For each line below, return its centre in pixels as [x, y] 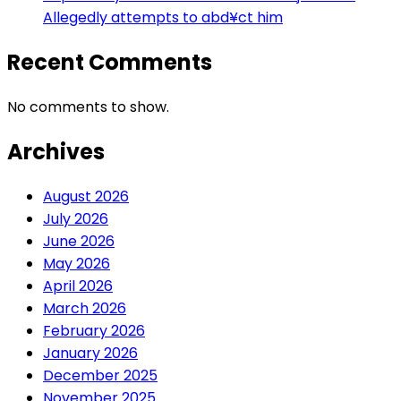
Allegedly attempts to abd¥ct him [163, 18]
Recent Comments [110, 62]
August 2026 [86, 196]
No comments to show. [88, 107]
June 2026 [79, 241]
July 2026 [76, 218]
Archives [56, 151]
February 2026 [94, 330]
